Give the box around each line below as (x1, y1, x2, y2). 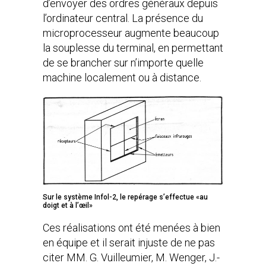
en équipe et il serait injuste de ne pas (43, 236, 215, 249)
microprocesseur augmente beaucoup (43, 27, 219, 39)
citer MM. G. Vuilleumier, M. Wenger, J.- (43, 251, 220, 264)
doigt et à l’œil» (43, 201, 93, 210)
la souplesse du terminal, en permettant (43, 42, 223, 54)
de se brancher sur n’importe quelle (43, 56, 204, 69)
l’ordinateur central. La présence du (43, 12, 203, 24)
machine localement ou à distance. (43, 71, 201, 84)
